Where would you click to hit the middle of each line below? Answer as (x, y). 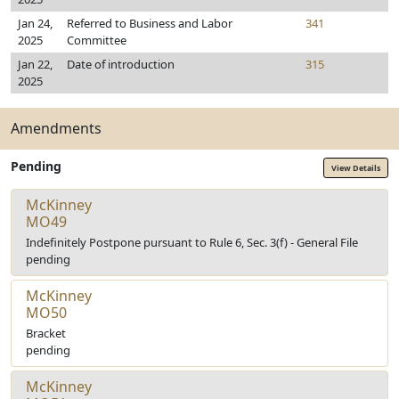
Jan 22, (35, 64)
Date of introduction (121, 64)
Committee (97, 40)
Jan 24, (35, 23)
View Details (356, 167)
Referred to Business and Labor (150, 23)
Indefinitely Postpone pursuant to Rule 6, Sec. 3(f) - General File (192, 242)
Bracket (46, 333)
